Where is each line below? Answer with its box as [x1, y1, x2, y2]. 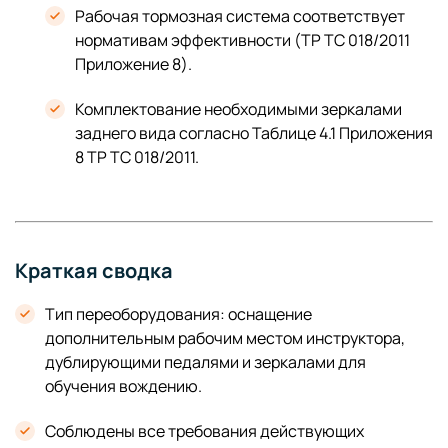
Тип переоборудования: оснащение [45, 302, 312, 325]
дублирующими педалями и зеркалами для [45, 350, 366, 373]
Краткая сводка [15, 256, 173, 284]
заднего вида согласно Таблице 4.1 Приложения [75, 121, 433, 144]
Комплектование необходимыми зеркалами [75, 97, 402, 120]
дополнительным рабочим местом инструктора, [45, 326, 405, 349]
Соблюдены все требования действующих [45, 419, 364, 442]
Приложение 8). [75, 52, 192, 75]
